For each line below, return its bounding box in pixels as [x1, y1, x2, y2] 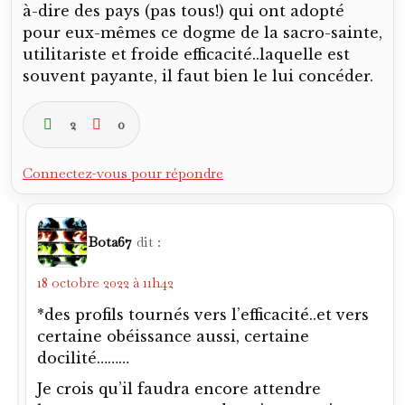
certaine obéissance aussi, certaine [37, 326, 309, 345]
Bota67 [88, 231, 132, 251]
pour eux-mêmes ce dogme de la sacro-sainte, [23, 23, 382, 42]
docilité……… [37, 348, 129, 367]
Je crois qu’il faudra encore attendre [37, 379, 321, 398]
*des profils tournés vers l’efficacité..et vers [37, 305, 369, 324]
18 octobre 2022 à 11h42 [37, 273, 174, 291]
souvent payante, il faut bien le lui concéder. [23, 66, 373, 85]
